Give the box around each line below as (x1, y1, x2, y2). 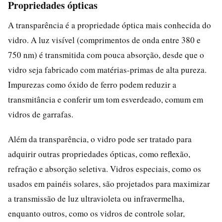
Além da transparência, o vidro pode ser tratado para (8, 133, 192, 145)
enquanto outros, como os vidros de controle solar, (8, 207, 185, 219)
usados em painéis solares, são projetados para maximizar (8, 177, 210, 189)
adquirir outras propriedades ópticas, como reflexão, (8, 148, 190, 160)
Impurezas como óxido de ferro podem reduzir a (8, 78, 176, 90)
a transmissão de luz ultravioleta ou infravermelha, (8, 192, 184, 204)
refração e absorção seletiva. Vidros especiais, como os (8, 163, 201, 174)
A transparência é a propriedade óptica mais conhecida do (8, 19, 211, 31)
